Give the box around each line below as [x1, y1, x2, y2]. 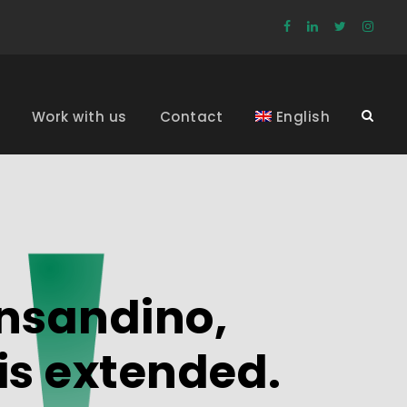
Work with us [31, 107, 127, 126]
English [275, 107, 330, 126]
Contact [159, 107, 223, 126]
